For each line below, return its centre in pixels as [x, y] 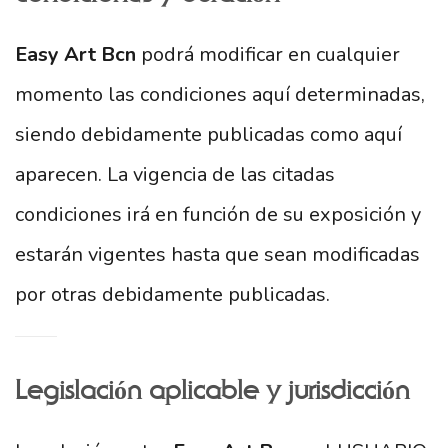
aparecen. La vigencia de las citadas [175, 174]
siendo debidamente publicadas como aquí [208, 134]
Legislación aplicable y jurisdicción [212, 391]
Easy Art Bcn [75, 54]
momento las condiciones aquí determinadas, [220, 94]
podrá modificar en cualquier [268, 54]
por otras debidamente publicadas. [172, 294]
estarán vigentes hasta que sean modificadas [217, 254]
